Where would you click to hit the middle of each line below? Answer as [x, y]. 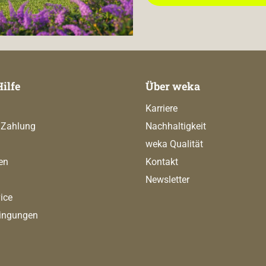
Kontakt [162, 162]
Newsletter [167, 180]
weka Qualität [174, 144]
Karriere [161, 109]
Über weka [173, 86]
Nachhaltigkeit [176, 126]
